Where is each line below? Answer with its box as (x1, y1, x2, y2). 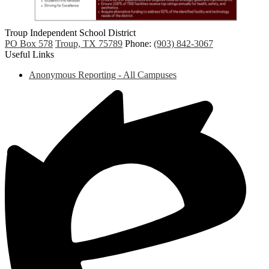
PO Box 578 (5, 38, 53, 49)
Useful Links (5, 49, 54, 60)
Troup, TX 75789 (55, 38, 122, 49)
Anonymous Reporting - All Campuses (29, 70, 177, 80)
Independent (30, 28, 79, 38)
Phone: (125, 38, 154, 49)
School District (79, 28, 136, 38)
